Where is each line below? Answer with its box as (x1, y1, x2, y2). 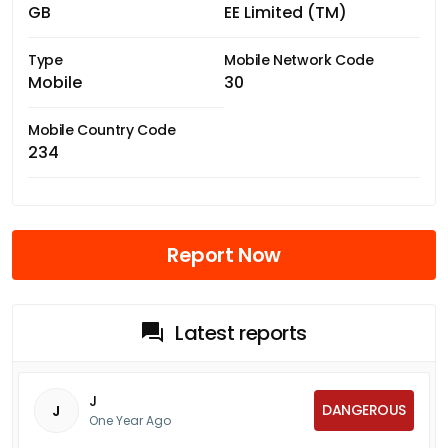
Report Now (167, 240, 281, 269)
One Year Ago (89, 411, 171, 429)
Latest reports (175, 318, 307, 347)
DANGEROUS (322, 399, 406, 420)
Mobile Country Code (28, 119, 176, 140)
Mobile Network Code (224, 49, 374, 70)
